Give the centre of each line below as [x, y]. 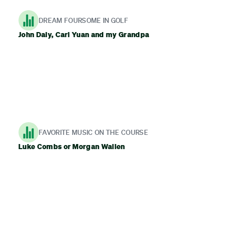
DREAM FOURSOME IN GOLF [84, 20]
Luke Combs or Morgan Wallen [72, 147]
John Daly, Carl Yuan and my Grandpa [84, 35]
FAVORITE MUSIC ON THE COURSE [93, 132]
